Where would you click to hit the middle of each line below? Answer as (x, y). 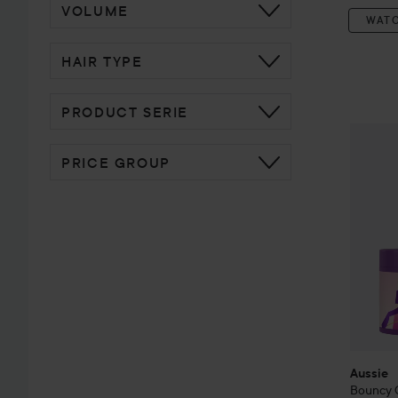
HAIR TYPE (102, 61)
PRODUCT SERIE (125, 111)
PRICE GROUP (116, 162)
